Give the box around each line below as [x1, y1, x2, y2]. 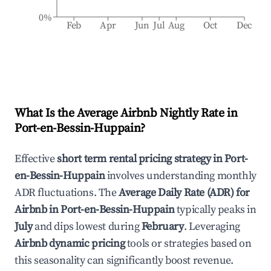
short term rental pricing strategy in [57, 152, 224, 166]
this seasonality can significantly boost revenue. [15, 253, 233, 267]
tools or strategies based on [125, 237, 252, 250]
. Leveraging [183, 220, 240, 233]
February [141, 220, 184, 233]
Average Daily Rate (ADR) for [119, 186, 250, 200]
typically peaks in [174, 203, 256, 217]
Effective [15, 152, 57, 166]
